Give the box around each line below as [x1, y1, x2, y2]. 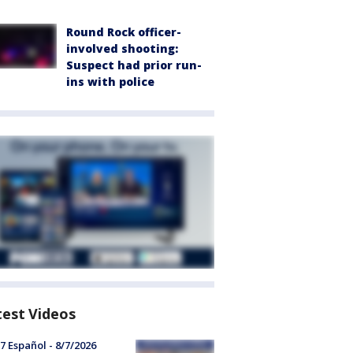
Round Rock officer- [66, 24, 181, 40]
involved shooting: [66, 41, 178, 57]
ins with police [66, 74, 154, 90]
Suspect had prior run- [66, 58, 202, 73]
